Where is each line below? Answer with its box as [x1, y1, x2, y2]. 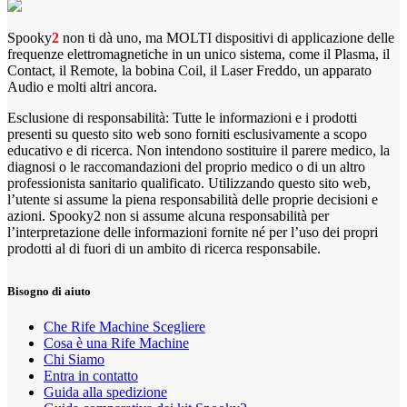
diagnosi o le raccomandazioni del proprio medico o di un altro [7, 158, 365, 174]
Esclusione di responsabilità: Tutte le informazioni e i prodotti [7, 109, 357, 125]
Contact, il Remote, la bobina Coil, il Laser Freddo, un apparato [7, 62, 372, 78]
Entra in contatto [44, 367, 138, 383]
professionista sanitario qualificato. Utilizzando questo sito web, [7, 174, 371, 191]
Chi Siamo [44, 351, 104, 367]
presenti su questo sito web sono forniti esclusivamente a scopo [7, 125, 367, 142]
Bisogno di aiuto [7, 283, 91, 298]
